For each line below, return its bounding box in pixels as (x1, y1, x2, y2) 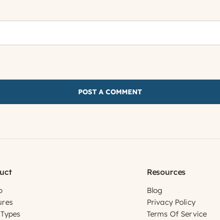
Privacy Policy (146, 197, 195, 207)
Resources (146, 167, 186, 177)
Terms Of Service (146, 209, 207, 219)
